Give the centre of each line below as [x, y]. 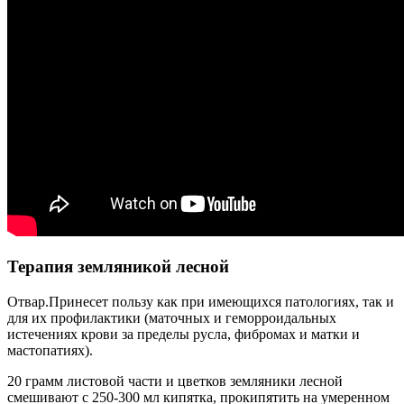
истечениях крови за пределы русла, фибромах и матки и [184, 334]
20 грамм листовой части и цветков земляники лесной [175, 381]
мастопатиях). [50, 350]
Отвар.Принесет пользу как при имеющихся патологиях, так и [201, 301]
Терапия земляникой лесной [118, 266]
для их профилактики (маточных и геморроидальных [172, 317]
